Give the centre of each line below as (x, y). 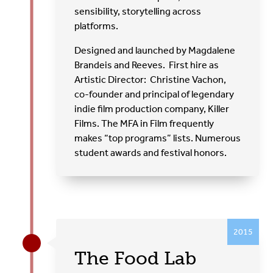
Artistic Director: (112, 79)
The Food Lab (136, 258)
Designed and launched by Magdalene (155, 50)
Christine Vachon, (188, 79)
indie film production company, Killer (152, 108)
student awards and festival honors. (151, 152)
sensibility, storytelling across (138, 11)
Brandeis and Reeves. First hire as (147, 65)
